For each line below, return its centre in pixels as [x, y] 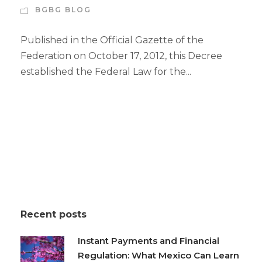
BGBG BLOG [63, 10]
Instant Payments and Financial [149, 241]
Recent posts [54, 215]
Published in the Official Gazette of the [112, 40]
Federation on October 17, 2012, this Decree [121, 56]
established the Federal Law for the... [106, 72]
